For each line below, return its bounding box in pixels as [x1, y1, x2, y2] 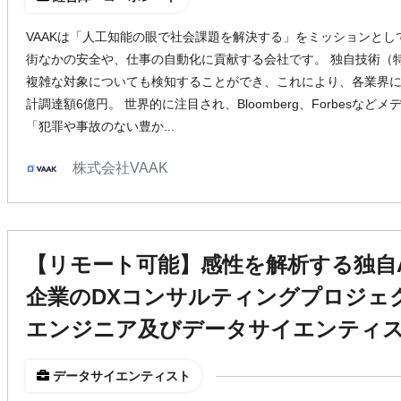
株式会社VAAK [73, 160, 168, 175]
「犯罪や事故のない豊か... [26, 119, 175, 133]
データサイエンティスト [53, 369, 191, 383]
